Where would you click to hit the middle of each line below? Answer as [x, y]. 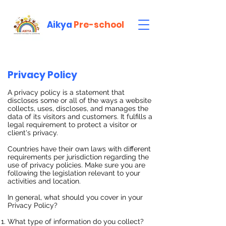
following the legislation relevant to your [74, 173]
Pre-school [99, 25]
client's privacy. [33, 133]
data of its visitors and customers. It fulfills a [80, 117]
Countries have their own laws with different [79, 149]
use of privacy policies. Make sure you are [76, 165]
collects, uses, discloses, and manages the [78, 108]
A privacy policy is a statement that [66, 92]
